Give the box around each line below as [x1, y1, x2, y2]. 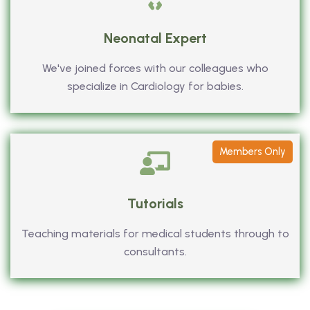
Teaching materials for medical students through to [21, 226, 289, 240]
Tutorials [127, 194, 183, 212]
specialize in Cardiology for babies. [66, 79, 244, 93]
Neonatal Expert [103, 29, 207, 46]
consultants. [123, 244, 187, 258]
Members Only [219, 145, 286, 158]
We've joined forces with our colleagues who [42, 61, 268, 75]
